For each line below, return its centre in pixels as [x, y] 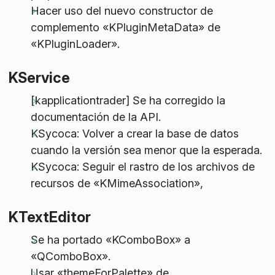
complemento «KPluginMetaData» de [125, 27]
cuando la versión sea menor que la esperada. [146, 150]
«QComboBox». [70, 257]
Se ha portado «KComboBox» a [110, 240]
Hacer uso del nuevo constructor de [122, 10]
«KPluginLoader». [75, 44]
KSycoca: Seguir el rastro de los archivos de [142, 167]
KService [39, 77]
